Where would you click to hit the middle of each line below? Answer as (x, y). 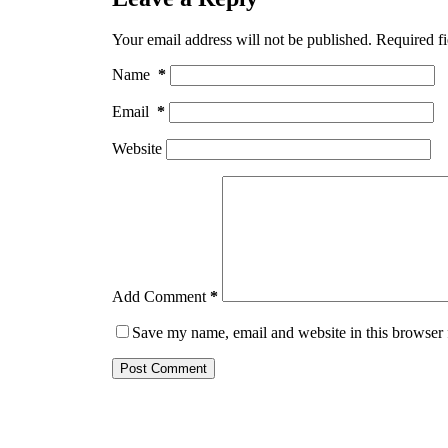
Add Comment (159, 297)
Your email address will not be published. (242, 40)
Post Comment (163, 369)
